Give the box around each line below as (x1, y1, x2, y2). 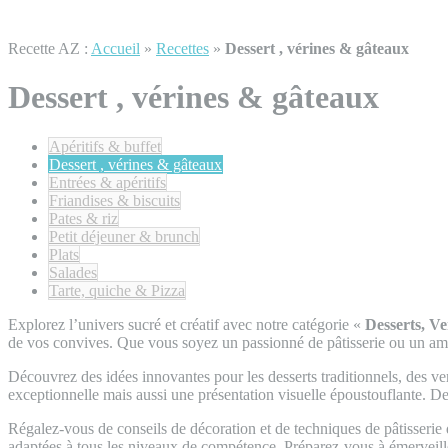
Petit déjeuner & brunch (49, 227, 199, 245)
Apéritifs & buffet (49, 137, 161, 155)
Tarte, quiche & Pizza (49, 281, 185, 299)
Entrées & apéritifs (49, 173, 166, 191)
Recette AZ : (8, 40, 91, 57)
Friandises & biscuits (49, 191, 180, 209)
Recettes (156, 40, 209, 57)
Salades (49, 263, 97, 281)
